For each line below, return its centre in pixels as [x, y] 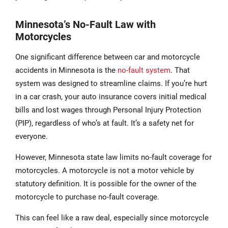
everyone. [32, 136]
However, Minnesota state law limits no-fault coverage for [113, 157]
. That [180, 70]
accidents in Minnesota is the [66, 70]
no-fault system [144, 70]
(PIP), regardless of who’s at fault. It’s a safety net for [105, 123]
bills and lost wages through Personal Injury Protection [108, 110]
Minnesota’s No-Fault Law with [85, 24]
